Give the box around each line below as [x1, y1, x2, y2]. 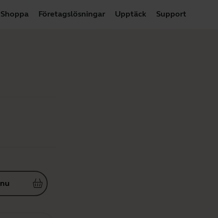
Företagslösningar [38, 9, 105, 18]
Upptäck [115, 9, 146, 18]
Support [156, 9, 186, 18]
